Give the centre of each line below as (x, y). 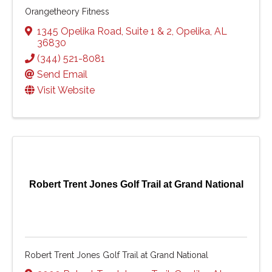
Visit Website (66, 90)
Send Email (62, 74)
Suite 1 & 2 (149, 31)
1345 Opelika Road (79, 31)
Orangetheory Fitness (67, 11)
